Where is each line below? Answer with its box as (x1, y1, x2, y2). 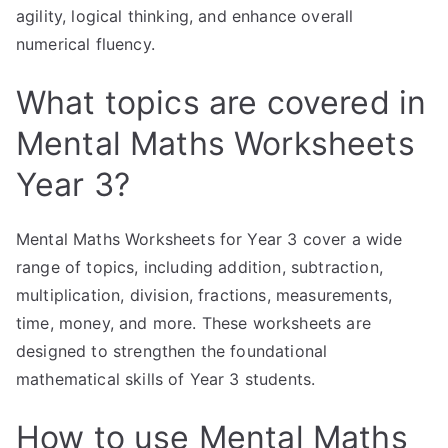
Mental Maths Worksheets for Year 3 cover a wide (16, 229, 403, 249)
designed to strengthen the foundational (16, 341, 328, 361)
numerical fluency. (16, 34, 155, 54)
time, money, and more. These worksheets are (16, 313, 371, 333)
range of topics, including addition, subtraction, (16, 257, 383, 277)
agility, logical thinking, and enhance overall (16, 6, 354, 26)
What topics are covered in (16, 83, 427, 122)
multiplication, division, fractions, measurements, (16, 285, 393, 305)
